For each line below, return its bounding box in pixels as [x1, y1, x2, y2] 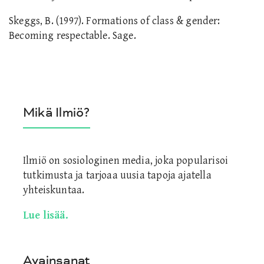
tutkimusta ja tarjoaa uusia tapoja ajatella [23, 169, 212, 181]
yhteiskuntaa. [23, 183, 85, 196]
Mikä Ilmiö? [23, 104, 90, 121]
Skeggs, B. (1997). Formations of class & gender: [9, 14, 220, 27]
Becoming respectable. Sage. [9, 29, 136, 42]
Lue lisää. [23, 209, 68, 222]
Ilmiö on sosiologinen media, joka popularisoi [23, 154, 229, 167]
